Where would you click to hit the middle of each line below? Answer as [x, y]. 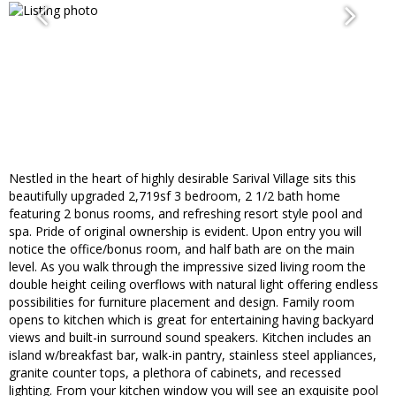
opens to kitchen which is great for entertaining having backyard [191, 320]
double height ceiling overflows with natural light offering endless [194, 285]
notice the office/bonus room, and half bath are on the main [182, 249]
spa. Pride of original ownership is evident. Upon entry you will [185, 232]
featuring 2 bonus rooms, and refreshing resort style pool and [186, 214]
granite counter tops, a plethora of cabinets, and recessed [175, 373]
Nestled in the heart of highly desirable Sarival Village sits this [183, 179]
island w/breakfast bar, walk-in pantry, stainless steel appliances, [193, 355]
